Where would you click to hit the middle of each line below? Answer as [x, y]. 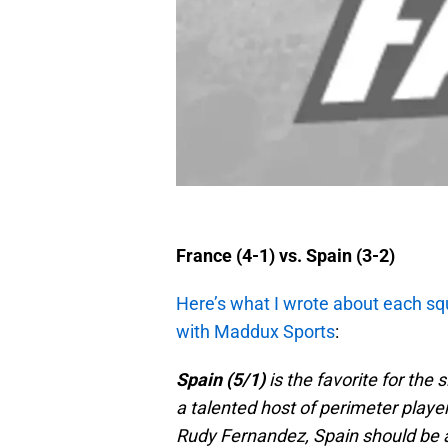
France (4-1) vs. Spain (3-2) [285, 256]
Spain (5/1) [220, 380]
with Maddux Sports [255, 332]
